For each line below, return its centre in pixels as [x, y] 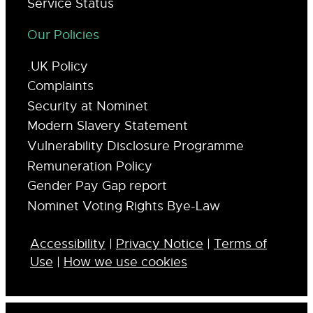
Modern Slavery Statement [108, 126]
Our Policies [63, 35]
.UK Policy [58, 66]
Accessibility [68, 244]
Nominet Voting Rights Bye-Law [124, 206]
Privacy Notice [160, 244]
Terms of [240, 244]
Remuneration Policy [90, 166]
